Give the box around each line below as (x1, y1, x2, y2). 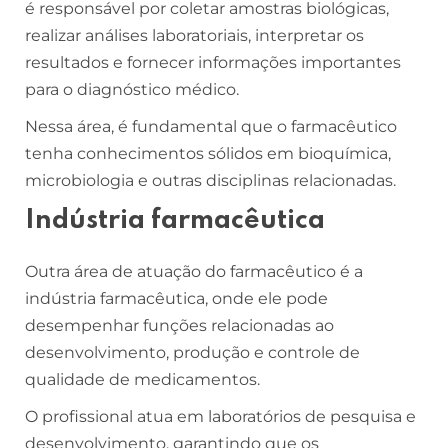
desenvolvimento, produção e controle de (25, 342, 360, 362)
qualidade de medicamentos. (25, 369, 264, 389)
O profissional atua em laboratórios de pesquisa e (25, 406, 416, 426)
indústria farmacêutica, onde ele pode (25, 288, 328, 308)
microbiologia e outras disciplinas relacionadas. (25, 170, 396, 190)
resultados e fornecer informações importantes (25, 52, 401, 72)
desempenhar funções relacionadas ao (25, 315, 334, 335)
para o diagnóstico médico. (25, 79, 243, 99)
